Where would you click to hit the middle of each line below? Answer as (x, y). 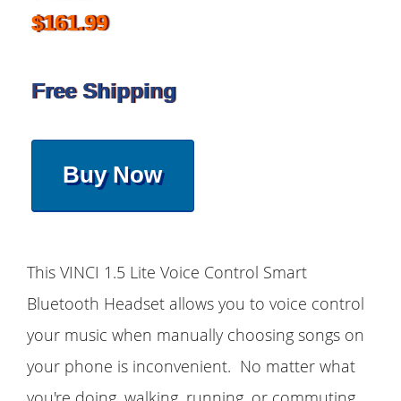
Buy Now (113, 175)
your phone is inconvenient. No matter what (191, 367)
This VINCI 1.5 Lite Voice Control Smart (167, 273)
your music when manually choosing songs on (196, 335)
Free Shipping (104, 90)
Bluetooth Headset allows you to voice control (196, 304)
